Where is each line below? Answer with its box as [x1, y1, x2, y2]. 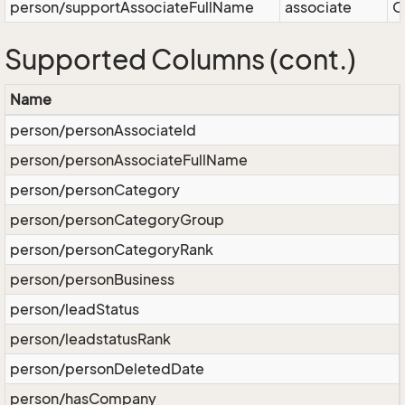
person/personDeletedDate [10, 360, 204, 378]
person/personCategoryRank [10, 240, 213, 259]
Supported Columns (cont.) [5, 43, 356, 76]
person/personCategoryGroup [10, 211, 224, 229]
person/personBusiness [10, 270, 174, 288]
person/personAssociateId [10, 121, 196, 139]
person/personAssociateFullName [10, 151, 248, 169]
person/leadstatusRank [10, 330, 171, 348]
